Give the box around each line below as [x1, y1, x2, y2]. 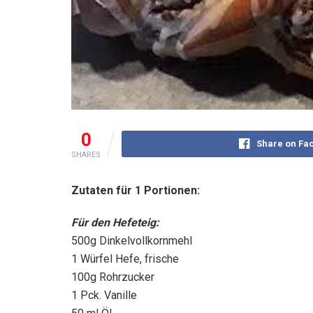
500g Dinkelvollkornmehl [71, 233, 192, 247]
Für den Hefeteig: [71, 215, 159, 229]
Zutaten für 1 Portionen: [71, 183, 200, 197]
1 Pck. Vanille [71, 288, 137, 302]
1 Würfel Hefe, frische [71, 252, 179, 265]
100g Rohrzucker [71, 270, 154, 284]
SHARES [71, 150, 101, 159]
